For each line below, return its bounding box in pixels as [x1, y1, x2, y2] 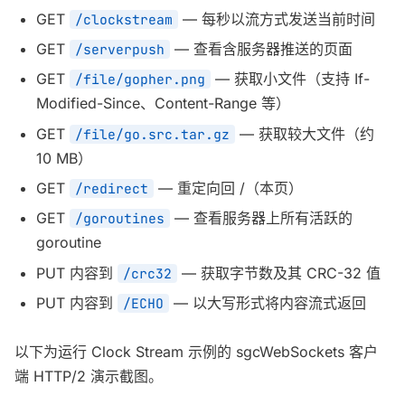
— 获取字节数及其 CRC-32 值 [177, 263, 381, 282]
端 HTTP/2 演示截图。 [14, 367, 163, 386]
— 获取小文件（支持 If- [211, 70, 370, 89]
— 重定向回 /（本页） [154, 179, 303, 198]
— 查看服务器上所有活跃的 [170, 209, 353, 228]
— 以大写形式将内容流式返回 [169, 294, 366, 313]
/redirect [75, 180, 148, 198]
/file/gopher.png [75, 71, 205, 89]
